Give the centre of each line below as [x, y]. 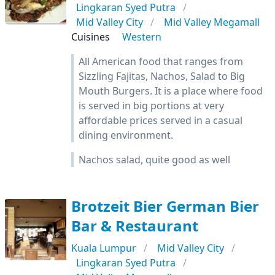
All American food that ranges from [161, 61]
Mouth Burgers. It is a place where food [171, 91]
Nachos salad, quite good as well [154, 160]
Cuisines [91, 37]
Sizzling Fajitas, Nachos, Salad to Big [162, 76]
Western [142, 37]
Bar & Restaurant [135, 226]
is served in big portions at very [151, 106]
